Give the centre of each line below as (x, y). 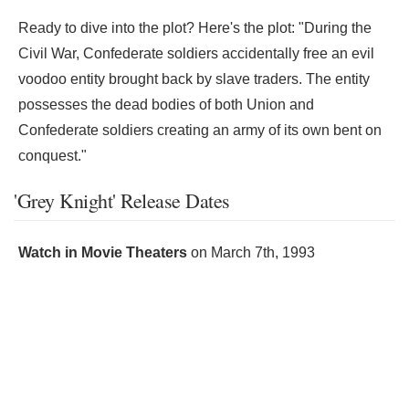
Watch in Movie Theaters (103, 252)
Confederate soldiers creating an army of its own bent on (200, 130)
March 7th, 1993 (263, 252)
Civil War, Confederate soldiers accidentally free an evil (196, 53)
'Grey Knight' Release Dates (122, 200)
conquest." (52, 156)
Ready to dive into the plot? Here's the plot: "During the (195, 28)
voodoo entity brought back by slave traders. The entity (194, 79)
